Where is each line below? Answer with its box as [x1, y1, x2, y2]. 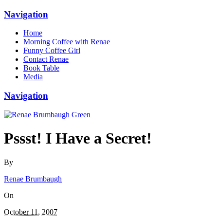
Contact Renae [23, 55, 69, 64]
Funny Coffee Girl [23, 46, 80, 55]
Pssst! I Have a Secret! [4, 129, 152, 147]
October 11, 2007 [4, 207, 57, 216]
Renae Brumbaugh [4, 174, 62, 183]
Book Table [23, 64, 59, 73]
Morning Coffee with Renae [23, 37, 110, 46]
